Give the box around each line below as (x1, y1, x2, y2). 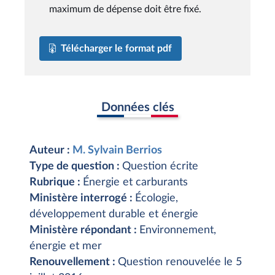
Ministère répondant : (29, 225, 139, 236)
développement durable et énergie (29, 209, 198, 220)
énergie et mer (29, 241, 102, 252)
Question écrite (122, 161, 198, 172)
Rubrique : (29, 177, 83, 188)
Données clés (101, 101, 174, 114)
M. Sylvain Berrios (72, 145, 162, 156)
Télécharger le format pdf (61, 43, 172, 53)
